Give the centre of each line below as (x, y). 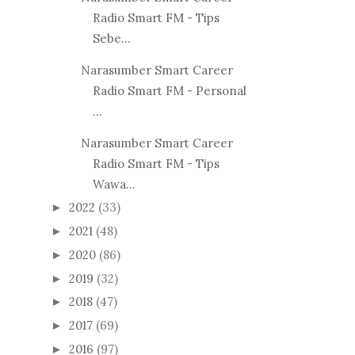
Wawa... (114, 184)
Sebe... (111, 38)
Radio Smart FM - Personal (169, 90)
